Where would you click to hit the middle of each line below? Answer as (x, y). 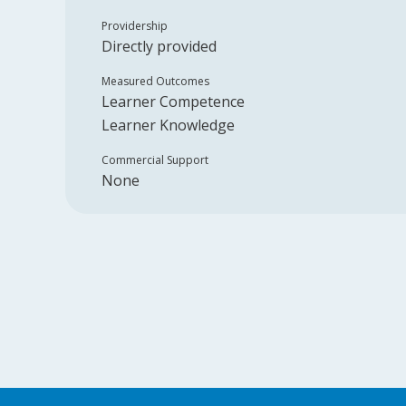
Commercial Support (155, 160)
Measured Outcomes (155, 81)
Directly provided (159, 46)
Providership (135, 26)
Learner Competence (173, 101)
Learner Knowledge (168, 125)
